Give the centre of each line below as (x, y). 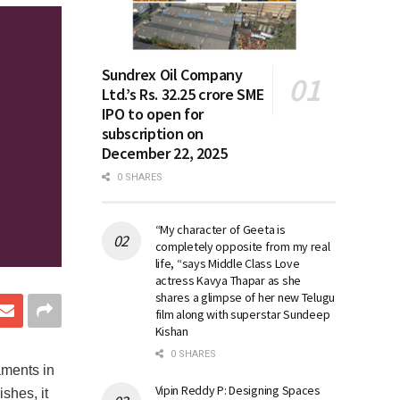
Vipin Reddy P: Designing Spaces (237, 390)
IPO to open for (153, 113)
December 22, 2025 (164, 153)
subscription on (153, 133)
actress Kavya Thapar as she (228, 280)
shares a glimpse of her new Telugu (245, 297)
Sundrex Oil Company (172, 74)
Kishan (171, 331)
